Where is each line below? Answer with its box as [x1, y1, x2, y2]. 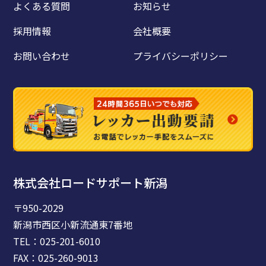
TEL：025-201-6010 [13, 234, 101, 249]
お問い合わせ [13, 48, 71, 63]
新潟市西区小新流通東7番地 [13, 217, 133, 232]
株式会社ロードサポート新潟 [13, 174, 168, 192]
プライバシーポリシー [133, 48, 228, 63]
